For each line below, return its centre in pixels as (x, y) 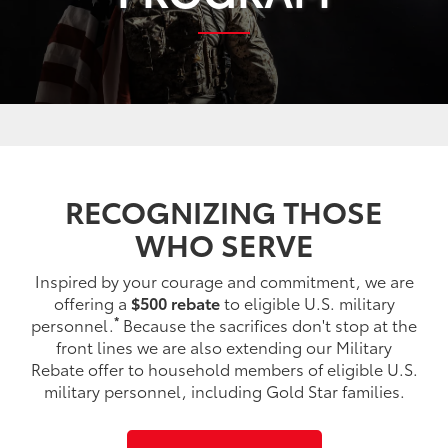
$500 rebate (175, 302)
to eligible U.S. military (307, 302)
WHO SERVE (224, 243)
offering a (92, 302)
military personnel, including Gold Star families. (224, 390)
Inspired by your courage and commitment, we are (224, 280)
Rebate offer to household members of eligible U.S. (224, 368)
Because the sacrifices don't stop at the (268, 324)
